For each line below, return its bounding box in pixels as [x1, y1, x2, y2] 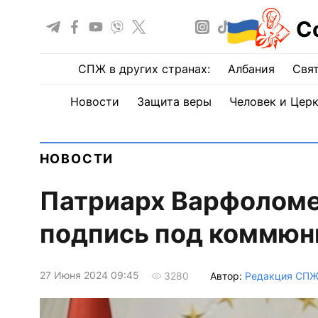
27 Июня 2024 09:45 [39, 269, 139, 282]
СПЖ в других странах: [78, 62, 210, 76]
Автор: [209, 269, 245, 282]
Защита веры [136, 94, 212, 109]
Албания [228, 62, 275, 76]
